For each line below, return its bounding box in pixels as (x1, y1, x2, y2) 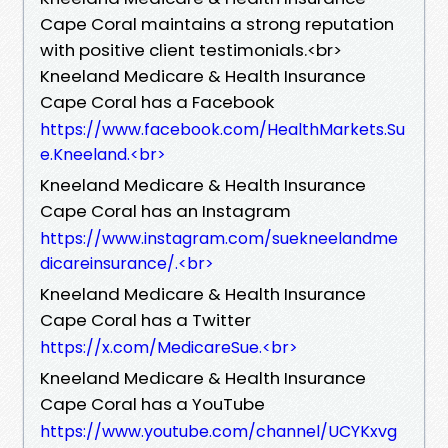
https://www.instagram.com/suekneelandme (40, 226, 398, 250)
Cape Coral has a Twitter (40, 307, 251, 332)
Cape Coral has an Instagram (40, 198, 291, 223)
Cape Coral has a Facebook (40, 89, 274, 114)
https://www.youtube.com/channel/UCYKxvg (40, 419, 397, 443)
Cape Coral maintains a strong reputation (40, 11, 394, 36)
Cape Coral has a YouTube (40, 391, 265, 416)
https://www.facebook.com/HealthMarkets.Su (40, 117, 405, 141)
